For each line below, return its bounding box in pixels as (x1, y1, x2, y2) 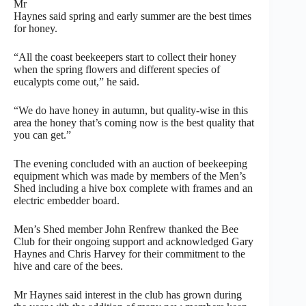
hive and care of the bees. (14, 260, 123, 273)
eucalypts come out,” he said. (14, 76, 139, 88)
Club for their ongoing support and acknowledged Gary (14, 236, 253, 248)
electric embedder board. (14, 195, 120, 207)
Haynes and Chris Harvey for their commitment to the (14, 248, 245, 260)
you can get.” (14, 129, 71, 141)
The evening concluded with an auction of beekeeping (14, 158, 247, 170)
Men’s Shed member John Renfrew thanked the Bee (14, 223, 238, 236)
